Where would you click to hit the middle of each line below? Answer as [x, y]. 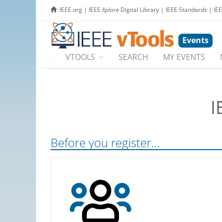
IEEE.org [71, 10]
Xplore [111, 10]
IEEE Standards [186, 10]
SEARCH [133, 57]
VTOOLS [80, 57]
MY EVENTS [184, 57]
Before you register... [105, 143]
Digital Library [139, 10]
